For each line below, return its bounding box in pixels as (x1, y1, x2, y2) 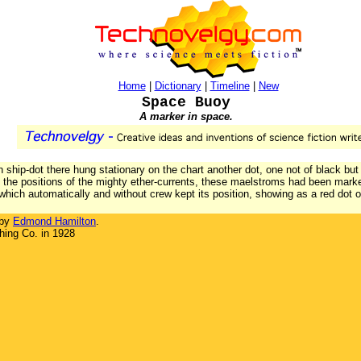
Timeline (210, 80, 250, 92)
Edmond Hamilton (13, 215, 96, 227)
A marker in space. (139, 110, 233, 122)
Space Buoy (142, 94, 230, 110)
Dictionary (154, 80, 201, 92)
